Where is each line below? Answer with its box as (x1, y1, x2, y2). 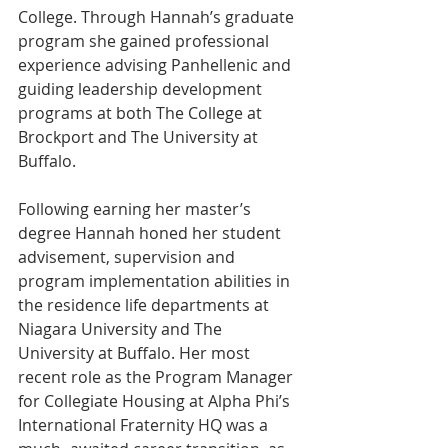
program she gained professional (18, 29, 273, 52)
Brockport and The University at (18, 125, 262, 148)
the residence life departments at (18, 293, 273, 316)
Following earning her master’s (18, 197, 255, 220)
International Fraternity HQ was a (18, 413, 272, 436)
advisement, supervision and (18, 245, 239, 268)
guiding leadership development (18, 77, 266, 100)
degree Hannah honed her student (18, 221, 285, 244)
